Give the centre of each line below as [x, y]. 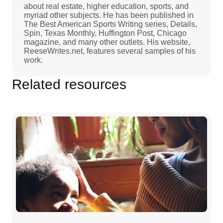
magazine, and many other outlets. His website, [107, 42]
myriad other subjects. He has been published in [109, 15]
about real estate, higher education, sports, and [106, 6]
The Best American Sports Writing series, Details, [111, 24]
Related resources [69, 84]
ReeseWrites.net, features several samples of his [110, 51]
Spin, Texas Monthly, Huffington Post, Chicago [105, 33]
